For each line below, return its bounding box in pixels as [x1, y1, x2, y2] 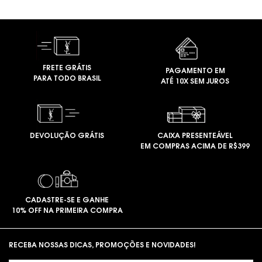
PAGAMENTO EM [165, 68, 225, 75]
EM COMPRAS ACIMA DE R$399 [140, 143, 250, 150]
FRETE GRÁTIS [43, 64, 91, 72]
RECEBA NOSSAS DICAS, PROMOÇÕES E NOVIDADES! [9, 242, 195, 250]
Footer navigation [9, 230, 69, 238]
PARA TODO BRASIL [33, 75, 101, 82]
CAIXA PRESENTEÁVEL [157, 132, 233, 140]
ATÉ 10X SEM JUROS [161, 78, 229, 85]
